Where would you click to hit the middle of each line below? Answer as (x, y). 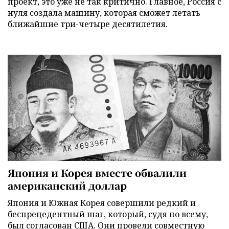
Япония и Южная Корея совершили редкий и (102, 203)
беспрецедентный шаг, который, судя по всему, (108, 214)
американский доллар (67, 185)
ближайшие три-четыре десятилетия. (88, 24)
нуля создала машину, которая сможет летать (104, 13)
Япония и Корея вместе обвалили (97, 172)
